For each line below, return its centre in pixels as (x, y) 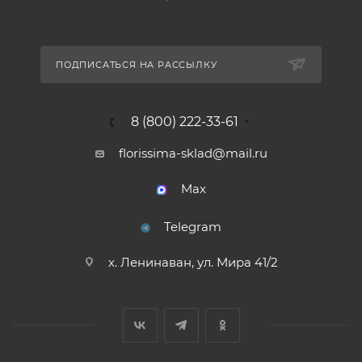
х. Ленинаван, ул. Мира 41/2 (193, 262)
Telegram (193, 227)
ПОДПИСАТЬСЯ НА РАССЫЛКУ (137, 65)
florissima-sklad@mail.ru (193, 153)
